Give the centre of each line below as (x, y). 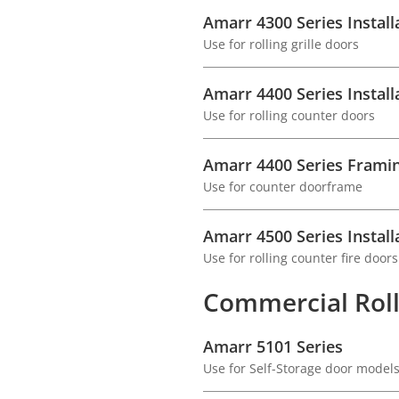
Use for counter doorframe (283, 187)
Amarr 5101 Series (273, 346)
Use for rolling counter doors (289, 115)
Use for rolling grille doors (281, 44)
